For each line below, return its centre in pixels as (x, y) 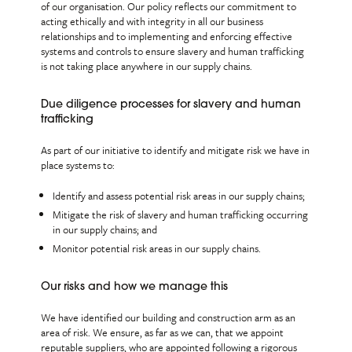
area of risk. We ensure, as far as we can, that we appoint (163, 332)
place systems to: (78, 165)
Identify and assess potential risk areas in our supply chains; (179, 196)
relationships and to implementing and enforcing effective (167, 36)
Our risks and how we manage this (135, 287)
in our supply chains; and (105, 229)
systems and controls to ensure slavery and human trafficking (173, 51)
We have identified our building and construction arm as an (169, 317)
